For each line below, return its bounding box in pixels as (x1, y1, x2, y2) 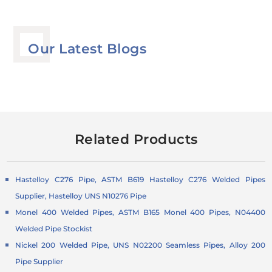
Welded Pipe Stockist (15, 224, 93, 234)
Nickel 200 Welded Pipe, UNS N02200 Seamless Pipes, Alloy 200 (15, 240, 265, 250)
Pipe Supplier (15, 257, 64, 267)
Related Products (74, 131, 198, 148)
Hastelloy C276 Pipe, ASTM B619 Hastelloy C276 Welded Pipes (15, 175, 265, 185)
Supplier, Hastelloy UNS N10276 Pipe (15, 191, 147, 201)
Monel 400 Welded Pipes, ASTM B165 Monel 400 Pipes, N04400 (15, 208, 265, 217)
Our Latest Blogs (28, 41, 147, 58)
